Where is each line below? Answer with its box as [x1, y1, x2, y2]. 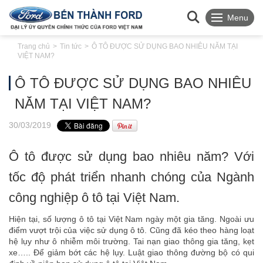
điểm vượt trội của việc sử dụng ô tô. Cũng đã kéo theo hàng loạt [9, 225, 254, 235]
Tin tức [60, 42, 82, 50]
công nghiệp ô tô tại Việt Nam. [9, 190, 180, 205]
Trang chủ [18, 42, 50, 50]
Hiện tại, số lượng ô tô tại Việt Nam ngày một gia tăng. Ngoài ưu [9, 214, 254, 224]
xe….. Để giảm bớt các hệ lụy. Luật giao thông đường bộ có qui [9, 248, 254, 257]
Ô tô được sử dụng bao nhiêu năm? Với [9, 149, 254, 164]
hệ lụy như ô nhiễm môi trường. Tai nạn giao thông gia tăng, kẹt [9, 237, 254, 246]
